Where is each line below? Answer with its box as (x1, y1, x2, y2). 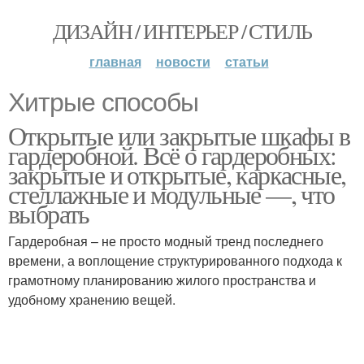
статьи (224, 52, 269, 71)
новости (155, 52, 210, 71)
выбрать (8, 196, 89, 231)
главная (89, 52, 141, 71)
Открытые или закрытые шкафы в (8, 118, 350, 153)
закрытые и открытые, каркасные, (8, 157, 346, 192)
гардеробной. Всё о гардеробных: (8, 137, 336, 172)
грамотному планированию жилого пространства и (8, 271, 316, 289)
